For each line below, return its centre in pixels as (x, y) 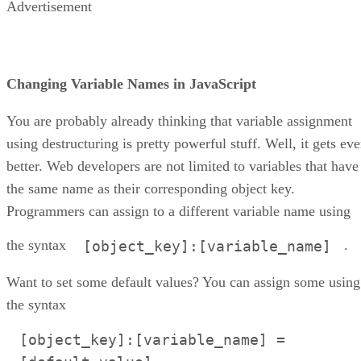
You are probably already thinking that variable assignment (179, 120)
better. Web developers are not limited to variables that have (183, 166)
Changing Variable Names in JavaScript (131, 83)
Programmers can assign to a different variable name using (178, 211)
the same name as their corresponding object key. (151, 188)
